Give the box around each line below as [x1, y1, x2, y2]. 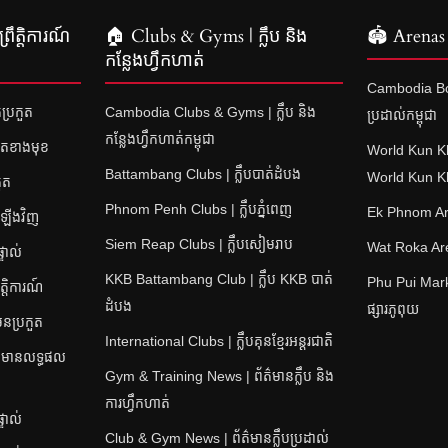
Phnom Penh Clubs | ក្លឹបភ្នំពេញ [104, 200, 292, 217]
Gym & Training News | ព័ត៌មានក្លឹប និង [104, 367, 334, 384]
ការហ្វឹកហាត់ [104, 394, 170, 411]
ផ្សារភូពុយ [367, 300, 420, 317]
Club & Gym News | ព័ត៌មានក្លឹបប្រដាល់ [104, 429, 329, 446]
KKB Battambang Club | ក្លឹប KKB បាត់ [104, 270, 333, 287]
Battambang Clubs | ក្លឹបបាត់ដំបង [104, 165, 301, 182]
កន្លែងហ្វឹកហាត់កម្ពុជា [104, 130, 215, 147]
